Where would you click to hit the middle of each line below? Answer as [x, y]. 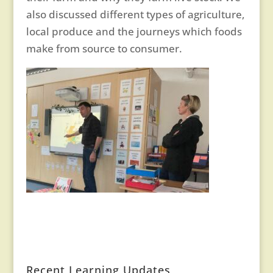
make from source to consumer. [105, 48]
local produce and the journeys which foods [134, 31]
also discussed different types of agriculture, [135, 14]
